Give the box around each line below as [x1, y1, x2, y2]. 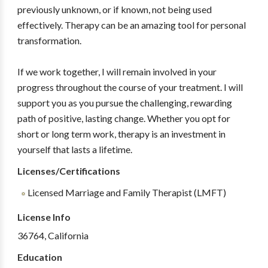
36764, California [17, 230, 89, 241]
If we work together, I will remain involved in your [17, 66, 217, 77]
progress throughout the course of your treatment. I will [17, 81, 243, 93]
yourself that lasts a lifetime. [17, 144, 132, 155]
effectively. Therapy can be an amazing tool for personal [17, 19, 246, 31]
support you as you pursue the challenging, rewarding [17, 97, 232, 108]
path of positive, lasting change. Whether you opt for [17, 112, 230, 124]
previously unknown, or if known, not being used [17, 4, 212, 15]
